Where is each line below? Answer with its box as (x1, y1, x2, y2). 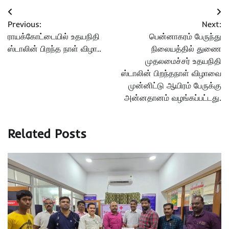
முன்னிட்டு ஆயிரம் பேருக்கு (128, 80, 221, 91)
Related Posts (8, 126, 86, 142)
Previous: (8, 19, 41, 30)
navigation (7, 25, 67, 41)
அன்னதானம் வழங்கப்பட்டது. (124, 93, 221, 103)
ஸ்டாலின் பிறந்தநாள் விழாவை (121, 68, 221, 79)
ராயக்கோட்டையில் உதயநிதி (8, 31, 100, 42)
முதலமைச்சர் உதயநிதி (145, 56, 221, 66)
